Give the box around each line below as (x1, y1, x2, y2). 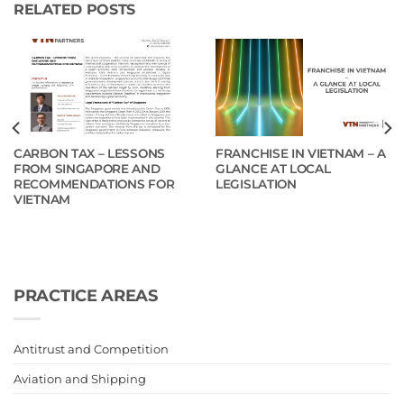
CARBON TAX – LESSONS (14, 146, 165, 161)
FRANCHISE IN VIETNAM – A (216, 146, 386, 161)
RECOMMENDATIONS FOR (14, 177, 175, 192)
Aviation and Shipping (14, 371, 146, 386)
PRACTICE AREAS (14, 286, 158, 307)
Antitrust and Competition (14, 341, 169, 356)
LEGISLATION (216, 177, 297, 192)
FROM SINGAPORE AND (14, 161, 161, 177)
